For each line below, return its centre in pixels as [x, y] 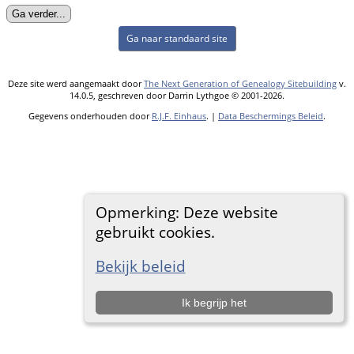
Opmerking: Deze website [186, 212]
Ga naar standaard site [177, 38]
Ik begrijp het [214, 303]
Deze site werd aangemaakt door [76, 83]
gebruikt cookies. [155, 232]
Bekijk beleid [140, 266]
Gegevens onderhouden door [90, 115]
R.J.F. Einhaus [179, 115]
